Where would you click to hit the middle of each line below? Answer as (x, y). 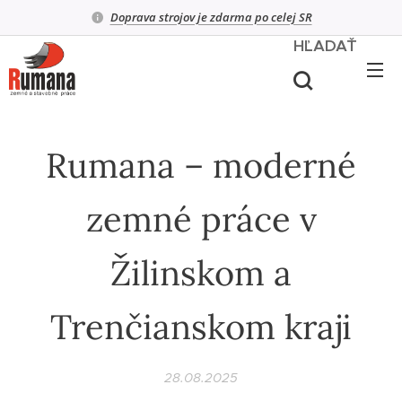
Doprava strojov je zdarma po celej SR (211, 17)
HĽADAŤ (325, 45)
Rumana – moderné (201, 165)
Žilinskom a (201, 273)
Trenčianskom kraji (201, 327)
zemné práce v (201, 219)
